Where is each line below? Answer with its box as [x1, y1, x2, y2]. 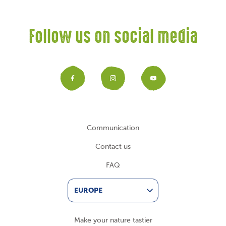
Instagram [100, 70, 212, 97]
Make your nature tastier [74, 216, 152, 224]
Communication [87, 124, 139, 132]
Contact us [95, 142, 131, 150]
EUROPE [74, 186, 102, 194]
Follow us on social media [28, 29, 198, 46]
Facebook [60, 70, 169, 97]
